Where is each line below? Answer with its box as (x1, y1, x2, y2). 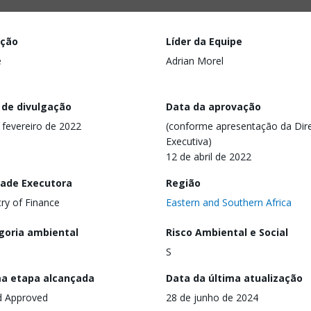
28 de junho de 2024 (166, 291, 258, 305)
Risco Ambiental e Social (166, 226, 288, 239)
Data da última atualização (166, 271, 303, 285)
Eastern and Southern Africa (166, 195, 292, 209)
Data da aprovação (166, 99, 261, 113)
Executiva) (166, 134, 212, 148)
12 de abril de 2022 (166, 149, 251, 163)
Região (166, 176, 201, 190)
